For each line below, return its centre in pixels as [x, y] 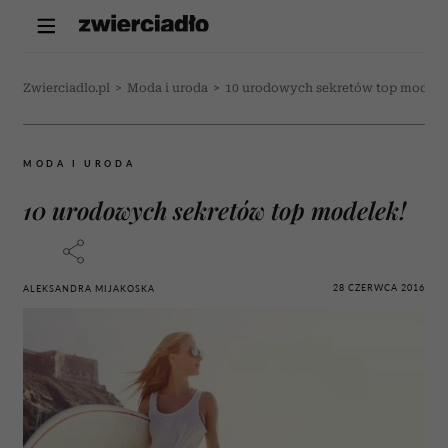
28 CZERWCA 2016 [379, 287]
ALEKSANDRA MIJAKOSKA [89, 288]
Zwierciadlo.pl [66, 88]
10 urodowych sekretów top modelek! [214, 210]
